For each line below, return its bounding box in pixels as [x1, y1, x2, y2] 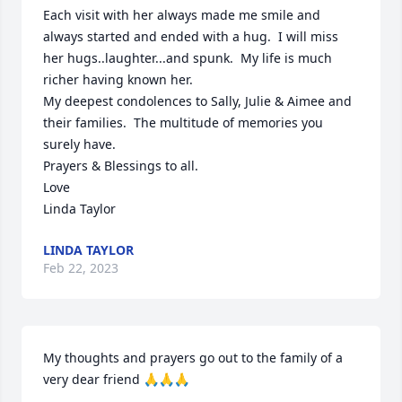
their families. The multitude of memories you [43, 114, 323, 131]
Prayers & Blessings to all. [43, 157, 198, 174]
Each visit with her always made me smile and [43, 6, 320, 23]
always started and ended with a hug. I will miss [43, 28, 338, 45]
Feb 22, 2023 [43, 259, 118, 276]
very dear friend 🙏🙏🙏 [43, 371, 189, 388]
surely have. [43, 135, 116, 153]
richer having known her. [43, 71, 193, 88]
